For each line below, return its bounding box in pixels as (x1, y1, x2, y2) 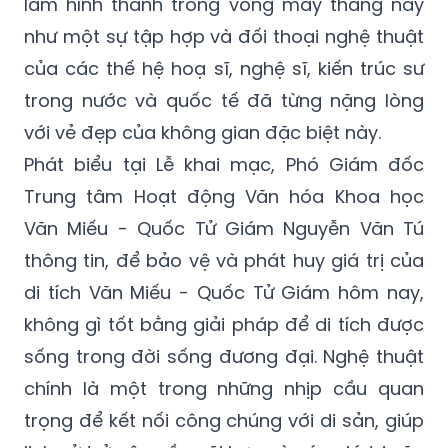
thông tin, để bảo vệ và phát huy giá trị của (24, 248, 424, 274)
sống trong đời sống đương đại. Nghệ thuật (24, 344, 424, 370)
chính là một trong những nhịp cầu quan (24, 376, 424, 402)
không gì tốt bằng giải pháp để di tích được (24, 312, 424, 338)
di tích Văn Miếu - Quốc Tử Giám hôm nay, (24, 280, 424, 306)
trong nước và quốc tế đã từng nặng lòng (24, 88, 424, 114)
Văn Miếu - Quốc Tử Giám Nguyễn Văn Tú (24, 216, 424, 242)
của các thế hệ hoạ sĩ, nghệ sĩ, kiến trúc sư (24, 56, 424, 82)
